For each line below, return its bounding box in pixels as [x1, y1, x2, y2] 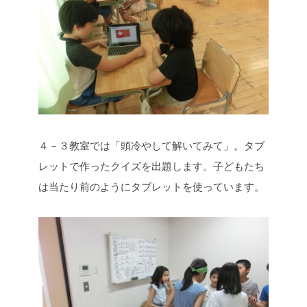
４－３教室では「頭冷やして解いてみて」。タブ [38, 138, 265, 153]
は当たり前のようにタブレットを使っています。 [38, 179, 265, 194]
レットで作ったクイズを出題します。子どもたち [38, 158, 265, 173]
